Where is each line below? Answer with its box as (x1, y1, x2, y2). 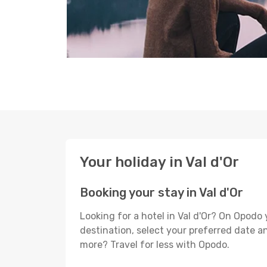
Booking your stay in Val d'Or (80, 185, 243, 200)
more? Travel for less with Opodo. (80, 239, 229, 250)
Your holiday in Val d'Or (80, 154, 239, 170)
